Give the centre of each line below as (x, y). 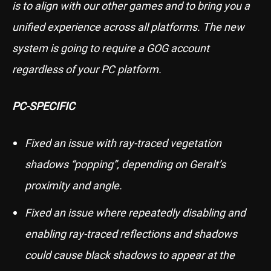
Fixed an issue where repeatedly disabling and (135, 212)
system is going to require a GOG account (111, 48)
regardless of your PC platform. (87, 69)
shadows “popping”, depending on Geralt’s (125, 164)
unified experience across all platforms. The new (128, 27)
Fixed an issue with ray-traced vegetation (123, 143)
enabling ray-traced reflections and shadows (131, 233)
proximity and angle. (73, 185)
